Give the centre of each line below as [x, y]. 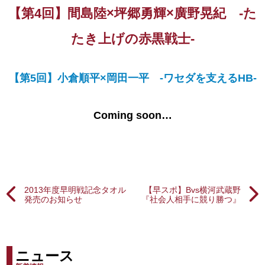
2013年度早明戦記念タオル [75, 190]
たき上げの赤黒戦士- [132, 39]
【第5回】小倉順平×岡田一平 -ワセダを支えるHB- [132, 78]
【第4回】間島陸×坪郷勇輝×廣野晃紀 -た [132, 14]
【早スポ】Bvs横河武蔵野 [192, 190]
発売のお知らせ [54, 200]
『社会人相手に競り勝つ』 [191, 200]
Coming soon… [132, 116]
